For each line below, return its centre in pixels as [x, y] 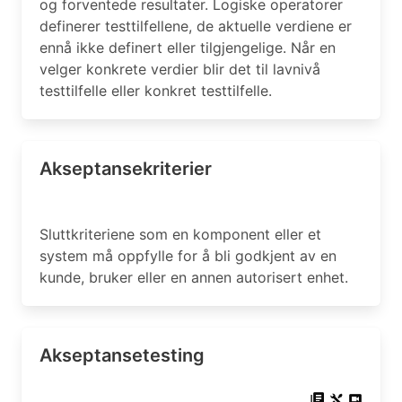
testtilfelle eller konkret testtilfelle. [156, 91]
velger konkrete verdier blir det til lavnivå [180, 69]
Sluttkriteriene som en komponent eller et [180, 234]
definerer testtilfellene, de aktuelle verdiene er [196, 26]
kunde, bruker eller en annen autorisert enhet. [194, 277]
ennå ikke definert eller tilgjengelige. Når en [188, 48]
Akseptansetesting [122, 355]
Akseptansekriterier [126, 169]
